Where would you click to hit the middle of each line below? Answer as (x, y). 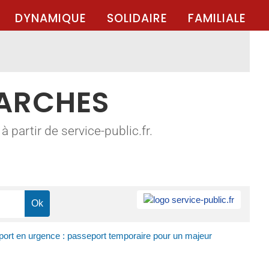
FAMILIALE (217, 18)
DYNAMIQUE (51, 18)
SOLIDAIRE (137, 18)
